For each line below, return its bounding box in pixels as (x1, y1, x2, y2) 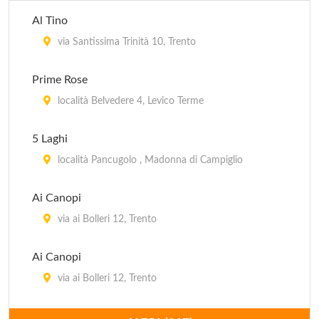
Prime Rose (32, 74, 88, 85)
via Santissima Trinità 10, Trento (55, 37, 196, 47)
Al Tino (32, 15, 68, 26)
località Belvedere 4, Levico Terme (55, 96, 204, 106)
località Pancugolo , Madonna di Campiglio (55, 155, 243, 165)
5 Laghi (32, 133, 68, 145)
